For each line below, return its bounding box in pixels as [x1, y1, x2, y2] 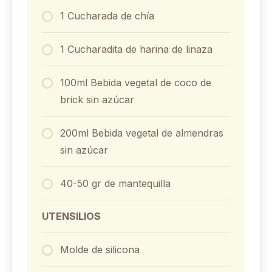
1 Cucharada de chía [59, 9, 154, 22]
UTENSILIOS [41, 209, 101, 222]
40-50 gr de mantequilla [59, 177, 171, 189]
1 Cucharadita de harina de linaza [59, 42, 212, 55]
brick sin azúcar [59, 93, 134, 106]
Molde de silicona [59, 243, 140, 256]
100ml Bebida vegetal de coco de [59, 76, 211, 89]
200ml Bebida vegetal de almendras [59, 126, 223, 139]
